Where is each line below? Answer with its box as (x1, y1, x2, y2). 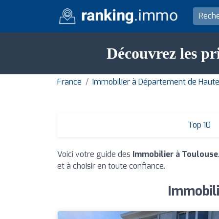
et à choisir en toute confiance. (57, 161, 165, 172)
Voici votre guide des (57, 149, 132, 160)
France (57, 77, 82, 88)
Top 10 (185, 120, 211, 131)
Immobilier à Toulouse (132, 149, 218, 160)
